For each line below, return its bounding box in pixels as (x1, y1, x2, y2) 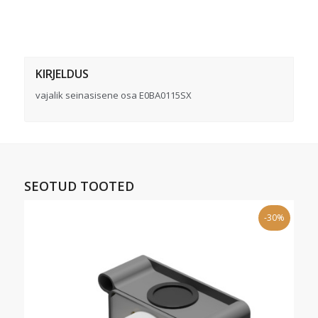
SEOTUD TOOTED (23, 177, 134, 195)
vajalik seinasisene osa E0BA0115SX (35, 89, 192, 102)
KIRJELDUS (35, 66, 89, 82)
